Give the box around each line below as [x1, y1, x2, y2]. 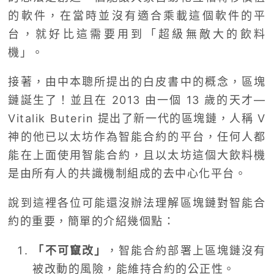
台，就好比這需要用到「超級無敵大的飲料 [8, 28, 266, 41]
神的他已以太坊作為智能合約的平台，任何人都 [8, 130, 266, 144]
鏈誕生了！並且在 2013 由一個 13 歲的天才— [8, 94, 266, 107]
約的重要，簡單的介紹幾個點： [8, 215, 176, 228]
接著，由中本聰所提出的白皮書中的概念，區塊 [8, 75, 266, 89]
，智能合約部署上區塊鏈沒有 [106, 244, 266, 257]
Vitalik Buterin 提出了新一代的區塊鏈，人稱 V [8, 112, 266, 125]
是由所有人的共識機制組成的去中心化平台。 [8, 167, 247, 180]
